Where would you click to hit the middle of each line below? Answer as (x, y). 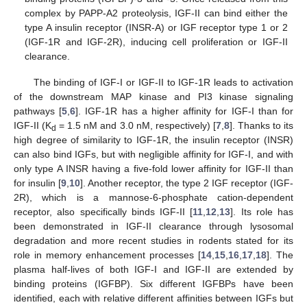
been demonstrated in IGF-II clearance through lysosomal (153, 226)
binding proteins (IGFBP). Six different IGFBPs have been (153, 284)
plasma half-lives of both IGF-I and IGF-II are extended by (153, 270)
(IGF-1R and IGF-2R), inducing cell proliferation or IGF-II (156, 42)
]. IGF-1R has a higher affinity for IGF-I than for (185, 111)
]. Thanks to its (261, 126)
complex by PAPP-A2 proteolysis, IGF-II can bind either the (156, 13)
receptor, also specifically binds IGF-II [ (103, 212)
